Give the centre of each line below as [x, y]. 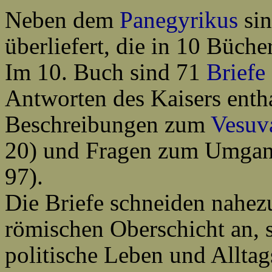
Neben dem [62, 20]
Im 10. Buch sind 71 [106, 72]
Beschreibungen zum [108, 124]
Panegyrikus [179, 20]
